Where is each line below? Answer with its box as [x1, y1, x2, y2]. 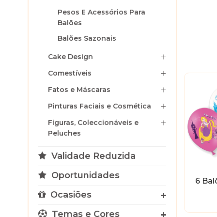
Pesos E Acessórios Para [58, 8, 145, 16]
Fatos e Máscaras [48, 85, 110, 94]
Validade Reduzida [49, 151, 136, 161]
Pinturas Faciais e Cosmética [48, 102, 151, 110]
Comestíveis [48, 69, 92, 77]
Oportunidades [49, 170, 120, 181]
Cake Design [48, 52, 93, 61]
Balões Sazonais [58, 34, 116, 43]
